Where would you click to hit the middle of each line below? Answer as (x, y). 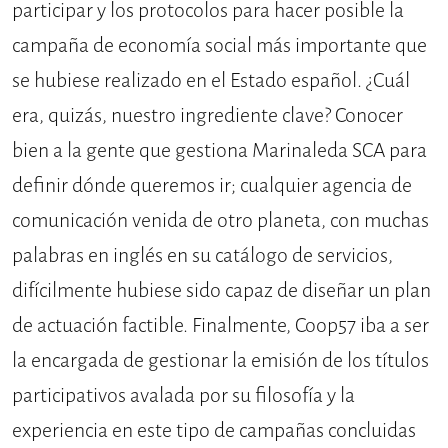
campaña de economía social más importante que (219, 45)
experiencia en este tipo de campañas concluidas (214, 430)
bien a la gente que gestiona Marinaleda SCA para (219, 150)
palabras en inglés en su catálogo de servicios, (202, 255)
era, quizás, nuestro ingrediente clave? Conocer (207, 115)
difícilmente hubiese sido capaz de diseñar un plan (221, 290)
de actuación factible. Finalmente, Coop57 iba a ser (220, 325)
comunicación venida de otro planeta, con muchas (220, 220)
